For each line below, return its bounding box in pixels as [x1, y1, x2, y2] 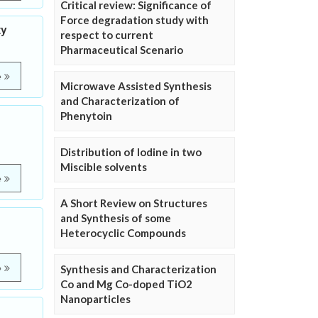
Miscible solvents [60, 160, 147, 173]
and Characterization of [60, 94, 180, 107]
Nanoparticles [60, 292, 131, 305]
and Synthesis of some [60, 212, 171, 224]
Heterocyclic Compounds [60, 226, 186, 239]
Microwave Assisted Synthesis [60, 79, 212, 92]
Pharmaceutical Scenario [60, 43, 183, 56]
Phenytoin [60, 109, 112, 122]
